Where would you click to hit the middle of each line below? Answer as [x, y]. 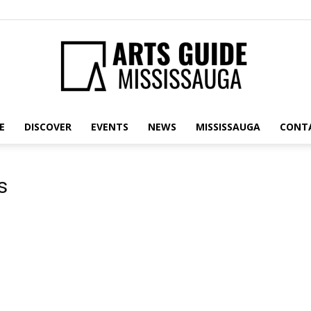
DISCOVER [48, 127]
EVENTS [109, 127]
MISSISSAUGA [228, 127]
